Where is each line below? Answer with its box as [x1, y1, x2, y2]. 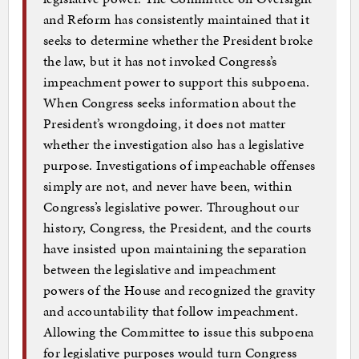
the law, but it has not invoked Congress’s [43, 51, 277, 71]
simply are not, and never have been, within [43, 176, 292, 196]
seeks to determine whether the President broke [43, 30, 313, 50]
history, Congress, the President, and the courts [43, 218, 312, 238]
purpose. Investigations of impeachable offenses [43, 155, 316, 175]
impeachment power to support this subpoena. [43, 72, 310, 92]
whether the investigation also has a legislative [43, 135, 305, 155]
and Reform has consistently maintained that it [43, 10, 310, 30]
